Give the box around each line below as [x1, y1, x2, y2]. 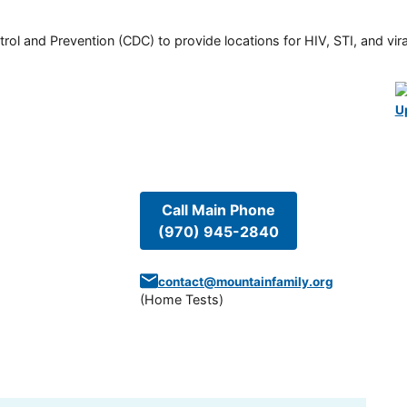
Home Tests [144, 291, 219, 307]
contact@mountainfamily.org [157, 273, 333, 289]
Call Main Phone [161, 200, 275, 219]
